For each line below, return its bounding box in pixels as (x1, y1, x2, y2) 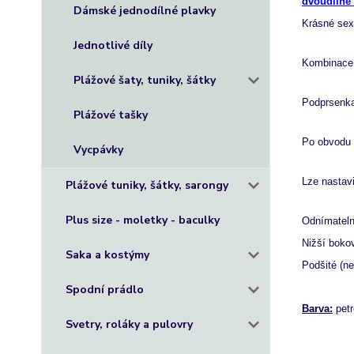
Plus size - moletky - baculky (66, 213, 220, 228)
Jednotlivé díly (73, 38, 153, 53)
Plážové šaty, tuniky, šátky (73, 73, 216, 88)
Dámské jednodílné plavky (73, 3, 216, 18)
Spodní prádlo (66, 282, 144, 297)
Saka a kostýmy (66, 247, 149, 262)
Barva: (301, 303, 333, 315)
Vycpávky (73, 142, 123, 157)
